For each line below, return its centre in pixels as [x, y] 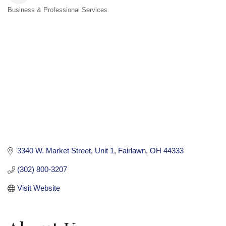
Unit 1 [104, 151]
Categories [36, 19]
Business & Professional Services [58, 10]
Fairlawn [132, 151]
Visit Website [38, 188]
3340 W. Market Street [54, 151]
